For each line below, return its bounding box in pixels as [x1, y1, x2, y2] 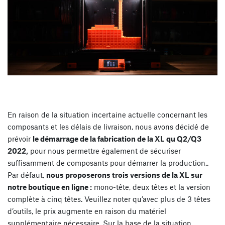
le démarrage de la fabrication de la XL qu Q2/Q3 [33, 134, 201, 144]
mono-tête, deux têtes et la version [92, 182, 210, 192]
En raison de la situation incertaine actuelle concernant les [8, 110, 207, 120]
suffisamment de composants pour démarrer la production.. [8, 158, 208, 168]
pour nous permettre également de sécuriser [28, 146, 181, 156]
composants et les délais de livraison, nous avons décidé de [8, 122, 209, 132]
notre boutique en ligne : [8, 182, 92, 192]
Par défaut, [8, 170, 46, 180]
